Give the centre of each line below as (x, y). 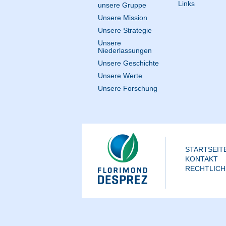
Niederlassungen (125, 50)
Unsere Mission (122, 18)
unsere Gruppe (122, 5)
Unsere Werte (120, 76)
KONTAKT (202, 159)
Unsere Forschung (127, 88)
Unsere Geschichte (128, 63)
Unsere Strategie (125, 30)
